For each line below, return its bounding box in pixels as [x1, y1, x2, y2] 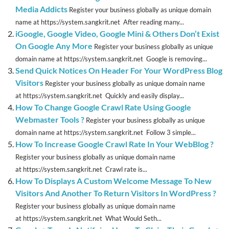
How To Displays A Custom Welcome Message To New [15, 176, 212, 186]
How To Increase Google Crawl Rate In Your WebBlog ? [15, 139, 214, 149]
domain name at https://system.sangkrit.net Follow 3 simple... [15, 128, 196, 137]
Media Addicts [15, 4, 67, 14]
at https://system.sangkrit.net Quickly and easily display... [15, 91, 184, 100]
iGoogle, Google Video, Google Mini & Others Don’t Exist [15, 29, 219, 39]
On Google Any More [15, 41, 93, 51]
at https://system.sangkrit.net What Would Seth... [15, 214, 162, 223]
